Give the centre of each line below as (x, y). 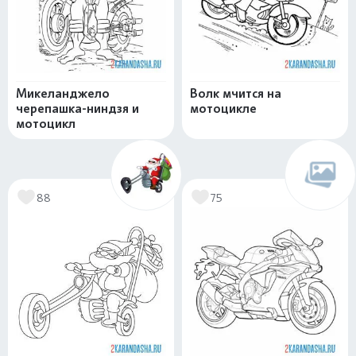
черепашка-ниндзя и (77, 108)
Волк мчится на (236, 93)
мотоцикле (223, 108)
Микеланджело (63, 93)
